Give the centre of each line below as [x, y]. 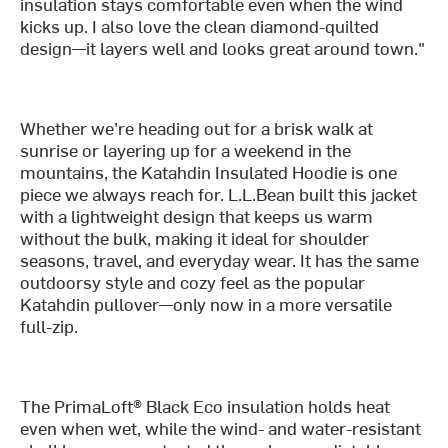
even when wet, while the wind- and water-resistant [221, 428]
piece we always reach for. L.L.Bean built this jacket [219, 194]
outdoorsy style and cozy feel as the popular [193, 282]
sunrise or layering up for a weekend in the [186, 150]
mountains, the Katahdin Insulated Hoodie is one [209, 172]
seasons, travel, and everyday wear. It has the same [220, 260]
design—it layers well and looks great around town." [223, 48]
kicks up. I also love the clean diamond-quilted [200, 26]
